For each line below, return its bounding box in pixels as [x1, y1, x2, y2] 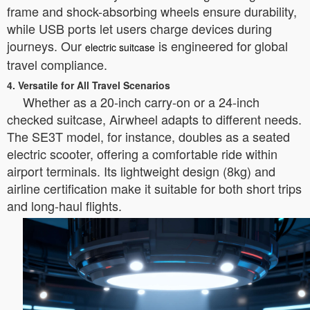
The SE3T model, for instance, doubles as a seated [7, 127, 290, 145]
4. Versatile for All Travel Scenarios [7, 78, 170, 92]
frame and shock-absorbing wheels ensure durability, [7, 2, 297, 20]
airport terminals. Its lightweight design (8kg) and [7, 162, 275, 180]
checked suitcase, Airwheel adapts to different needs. [7, 110, 302, 128]
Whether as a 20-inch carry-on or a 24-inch [23, 93, 259, 111]
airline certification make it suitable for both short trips [7, 179, 302, 197]
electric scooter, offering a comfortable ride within [7, 145, 277, 163]
